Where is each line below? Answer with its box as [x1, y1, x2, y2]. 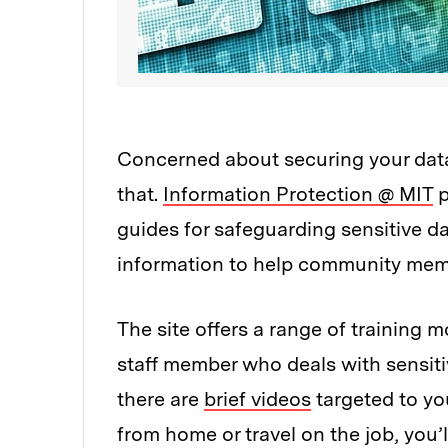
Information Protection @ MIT [163, 182, 433, 207]
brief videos [204, 387, 311, 412]
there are [117, 387, 204, 412]
